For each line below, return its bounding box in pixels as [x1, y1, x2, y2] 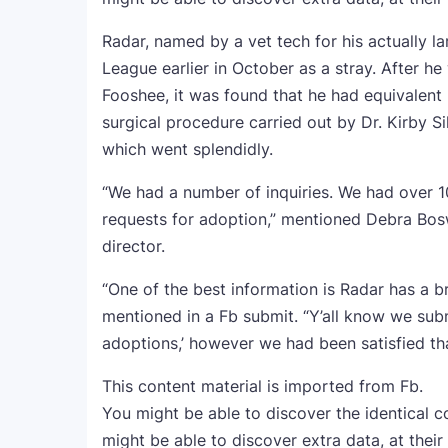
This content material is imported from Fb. [102, 376, 423, 396]
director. [102, 236, 165, 256]
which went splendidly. [102, 139, 273, 159]
